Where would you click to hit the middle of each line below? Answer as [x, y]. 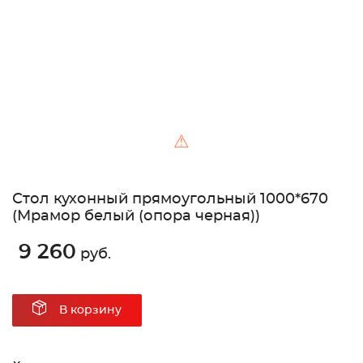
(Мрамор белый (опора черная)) [136, 217]
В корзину [90, 311]
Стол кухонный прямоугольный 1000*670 [170, 200]
